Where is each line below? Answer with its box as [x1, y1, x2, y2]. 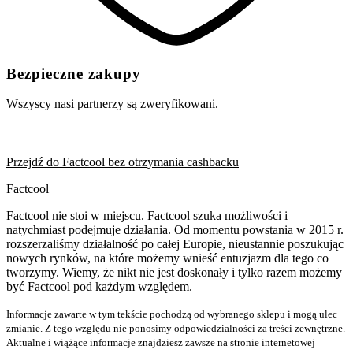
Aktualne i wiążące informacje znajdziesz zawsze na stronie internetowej [6, 336, 315, 349]
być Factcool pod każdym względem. [6, 280, 192, 294]
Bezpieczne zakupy [6, 65, 141, 82]
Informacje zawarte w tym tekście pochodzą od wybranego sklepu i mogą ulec [6, 308, 337, 321]
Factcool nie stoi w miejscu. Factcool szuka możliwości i [6, 209, 288, 223]
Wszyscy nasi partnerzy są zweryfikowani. [6, 97, 218, 111]
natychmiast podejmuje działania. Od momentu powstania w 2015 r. [6, 223, 344, 237]
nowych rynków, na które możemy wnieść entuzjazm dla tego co [6, 251, 329, 266]
